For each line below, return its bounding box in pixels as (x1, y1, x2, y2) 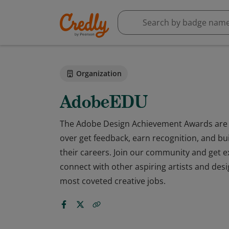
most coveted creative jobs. (60, 175, 166, 187)
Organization (76, 68, 122, 78)
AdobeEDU (60, 91, 148, 113)
